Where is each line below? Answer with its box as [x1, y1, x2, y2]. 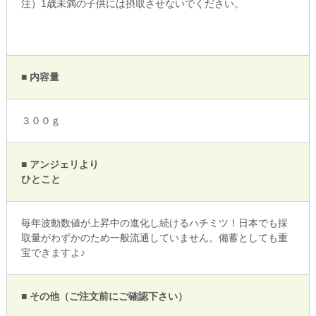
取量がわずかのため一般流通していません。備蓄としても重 [20, 232, 288, 244]
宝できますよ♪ [20, 247, 85, 259]
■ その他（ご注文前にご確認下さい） [20, 291, 188, 303]
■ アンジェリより [20, 159, 99, 171]
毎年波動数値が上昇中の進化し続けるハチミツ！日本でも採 [20, 217, 288, 229]
